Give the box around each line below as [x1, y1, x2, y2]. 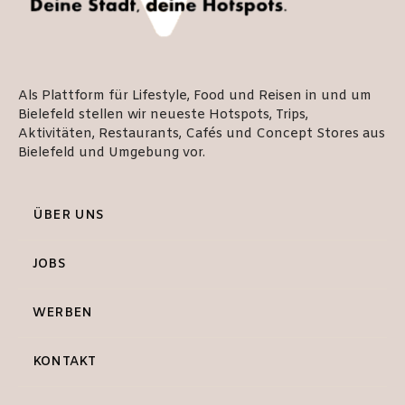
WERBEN [33, 305, 93, 323]
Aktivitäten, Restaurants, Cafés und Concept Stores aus [18, 126, 385, 144]
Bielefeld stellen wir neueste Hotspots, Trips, [18, 107, 308, 125]
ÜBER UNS [33, 207, 105, 225]
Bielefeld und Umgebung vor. [18, 145, 205, 163]
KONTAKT [33, 353, 97, 372]
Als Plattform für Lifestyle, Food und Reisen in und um [18, 88, 372, 106]
